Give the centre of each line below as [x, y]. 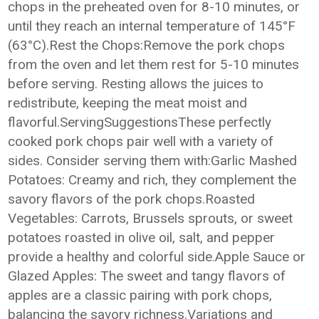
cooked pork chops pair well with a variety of [141, 141]
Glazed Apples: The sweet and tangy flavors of [147, 276]
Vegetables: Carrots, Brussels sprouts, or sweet [151, 218]
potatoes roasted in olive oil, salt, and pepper [142, 237]
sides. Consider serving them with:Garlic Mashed [153, 161]
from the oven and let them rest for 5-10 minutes [154, 64]
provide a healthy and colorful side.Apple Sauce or [157, 257]
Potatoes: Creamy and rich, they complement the [152, 180]
